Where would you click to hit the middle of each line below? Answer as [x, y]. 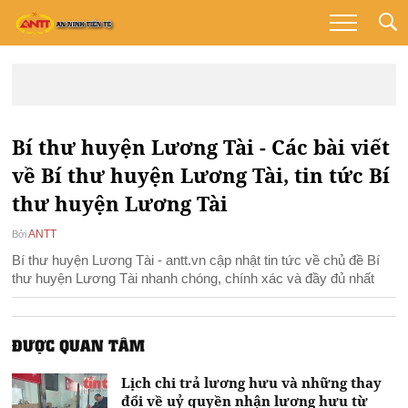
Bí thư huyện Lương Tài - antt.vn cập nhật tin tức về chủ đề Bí [196, 260]
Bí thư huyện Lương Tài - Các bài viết [201, 147]
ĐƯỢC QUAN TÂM [79, 346]
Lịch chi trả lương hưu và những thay [252, 383]
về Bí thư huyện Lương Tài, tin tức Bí [201, 175]
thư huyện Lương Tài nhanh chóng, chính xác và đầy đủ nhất [194, 278]
